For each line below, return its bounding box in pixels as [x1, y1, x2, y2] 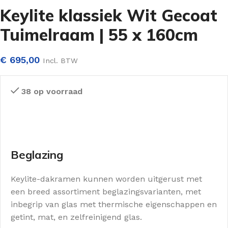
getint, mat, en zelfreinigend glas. [11, 212, 142, 222]
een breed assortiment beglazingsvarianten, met [11, 187, 201, 197]
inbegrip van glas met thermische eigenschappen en [11, 199, 217, 210]
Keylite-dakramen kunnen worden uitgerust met [11, 174, 202, 184]
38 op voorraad [21, 87, 82, 97]
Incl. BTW [43, 56, 78, 65]
